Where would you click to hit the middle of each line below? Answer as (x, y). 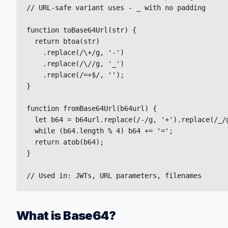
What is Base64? (66, 216)
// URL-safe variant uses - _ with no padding (116, 8)
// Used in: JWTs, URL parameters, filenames (114, 176)
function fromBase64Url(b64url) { (92, 108)
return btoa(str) (63, 41)
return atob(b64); (65, 142)
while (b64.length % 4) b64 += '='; (100, 131)
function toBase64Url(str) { (81, 30)
